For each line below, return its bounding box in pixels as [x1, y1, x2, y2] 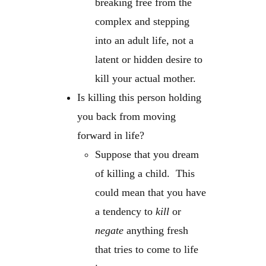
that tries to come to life [95, 243, 199, 256]
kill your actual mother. [95, 72, 197, 85]
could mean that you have [95, 186, 207, 199]
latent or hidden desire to [95, 53, 203, 66]
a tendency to [95, 205, 156, 218]
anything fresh [123, 224, 189, 237]
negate [95, 224, 124, 237]
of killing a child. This [95, 167, 195, 180]
